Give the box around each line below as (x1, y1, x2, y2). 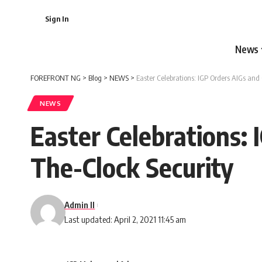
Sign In (45, 14, 68, 23)
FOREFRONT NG (30, 73, 81, 82)
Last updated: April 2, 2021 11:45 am (64, 214, 187, 225)
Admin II (64, 199, 95, 210)
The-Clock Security (30, 151, 233, 184)
